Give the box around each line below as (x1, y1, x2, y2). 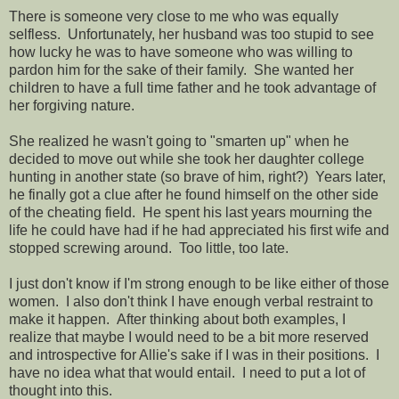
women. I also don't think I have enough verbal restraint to (9, 293, 373, 309)
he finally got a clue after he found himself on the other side (9, 186, 379, 202)
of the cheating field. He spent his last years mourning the (9, 204, 372, 220)
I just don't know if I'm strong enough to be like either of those (9, 275, 389, 291)
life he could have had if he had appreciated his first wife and (9, 222, 389, 238)
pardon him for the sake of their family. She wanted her (9, 61, 354, 77)
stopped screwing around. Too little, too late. (9, 240, 289, 256)
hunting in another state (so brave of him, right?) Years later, (9, 168, 386, 184)
